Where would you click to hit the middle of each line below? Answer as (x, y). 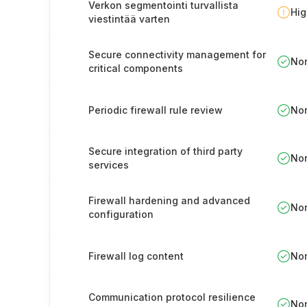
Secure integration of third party (165, 151)
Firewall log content (136, 256)
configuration (121, 214)
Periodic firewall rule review (156, 110)
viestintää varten (129, 19)
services (109, 165)
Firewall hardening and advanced (169, 200)
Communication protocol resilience (172, 297)
